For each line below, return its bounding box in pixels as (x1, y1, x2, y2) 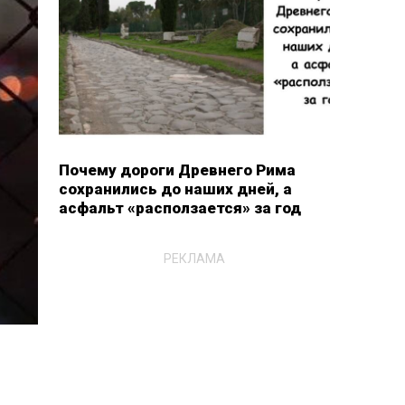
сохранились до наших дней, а (58, 180, 292, 198)
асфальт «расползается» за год (58, 199, 301, 217)
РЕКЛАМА (163, 250, 225, 266)
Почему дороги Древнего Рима (58, 161, 296, 179)
